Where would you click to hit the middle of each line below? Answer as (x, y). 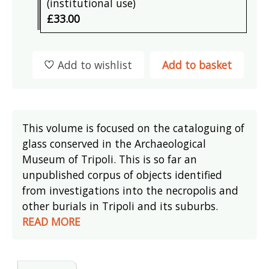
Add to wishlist (95, 65)
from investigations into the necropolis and (131, 190)
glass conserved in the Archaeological (114, 143)
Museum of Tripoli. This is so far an (110, 159)
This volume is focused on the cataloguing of (134, 128)
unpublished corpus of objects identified (122, 174)
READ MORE (52, 221)
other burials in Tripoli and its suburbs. (120, 206)
